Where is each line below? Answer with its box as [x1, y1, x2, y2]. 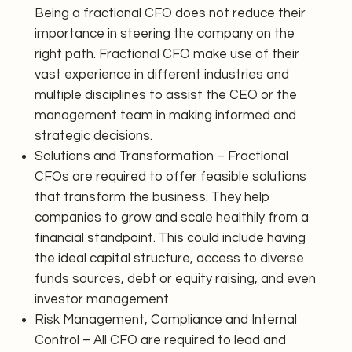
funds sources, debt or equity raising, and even [35, 271, 317, 286]
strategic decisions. [35, 128, 153, 143]
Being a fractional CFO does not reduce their [35, 5, 306, 20]
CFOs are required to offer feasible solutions [35, 169, 307, 184]
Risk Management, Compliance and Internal [35, 312, 298, 327]
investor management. [35, 291, 172, 306]
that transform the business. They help [35, 189, 270, 204]
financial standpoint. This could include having [35, 230, 306, 245]
